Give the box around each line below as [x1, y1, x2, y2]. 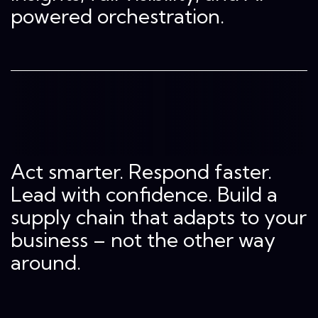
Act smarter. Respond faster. [11, 159, 272, 185]
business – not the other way [11, 227, 275, 253]
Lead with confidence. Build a [11, 182, 278, 207]
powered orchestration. [11, 4, 224, 29]
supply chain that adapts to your [11, 204, 307, 230]
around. [11, 250, 81, 275]
